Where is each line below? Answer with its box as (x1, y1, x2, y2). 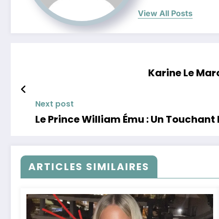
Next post (35, 98, 74, 110)
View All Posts (138, 8, 193, 19)
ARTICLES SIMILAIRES (28, 160, 150, 174)
